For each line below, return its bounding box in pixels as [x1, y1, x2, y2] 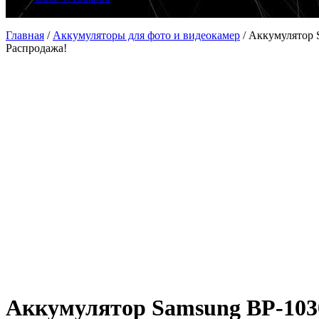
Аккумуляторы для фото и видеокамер [53, 29, 240, 41]
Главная [6, 29, 44, 41]
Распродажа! [6, 42, 67, 54]
